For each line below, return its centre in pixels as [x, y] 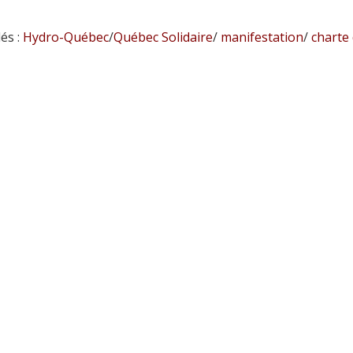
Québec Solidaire [163, 37]
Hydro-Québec [65, 37]
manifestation [260, 37]
